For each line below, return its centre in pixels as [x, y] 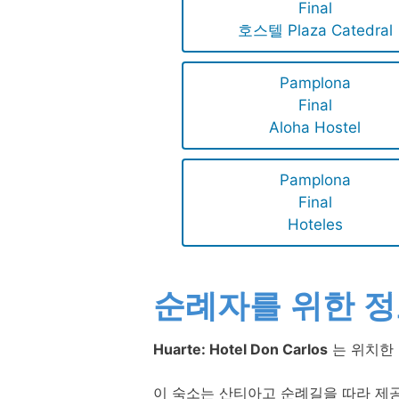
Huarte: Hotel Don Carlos [240, 350]
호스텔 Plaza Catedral [315, 31]
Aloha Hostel [315, 128]
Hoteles [315, 225]
